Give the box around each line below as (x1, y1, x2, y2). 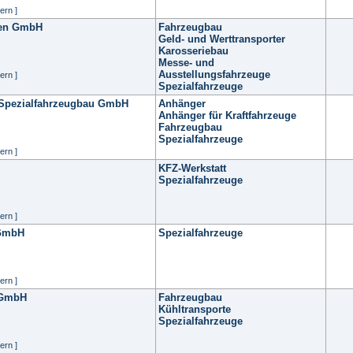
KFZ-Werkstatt (158, 162, 226, 174)
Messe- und (158, 57, 214, 69)
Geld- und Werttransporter (158, 33, 285, 45)
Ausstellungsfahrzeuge (158, 69, 270, 80)
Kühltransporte (158, 303, 231, 315)
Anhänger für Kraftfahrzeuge (158, 110, 296, 121)
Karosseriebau (158, 45, 229, 57)
